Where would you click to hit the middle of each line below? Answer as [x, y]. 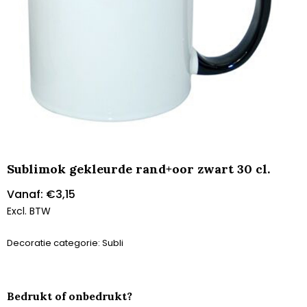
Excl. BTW [29, 211]
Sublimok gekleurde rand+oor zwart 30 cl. [138, 169]
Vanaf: [26, 194]
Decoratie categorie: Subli [65, 243]
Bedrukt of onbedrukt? [70, 296]
